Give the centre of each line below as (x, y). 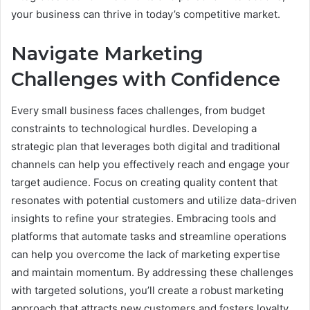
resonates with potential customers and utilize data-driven (154, 200)
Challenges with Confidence (146, 80)
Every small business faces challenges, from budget (138, 110)
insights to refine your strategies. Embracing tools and (144, 218)
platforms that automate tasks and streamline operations (149, 236)
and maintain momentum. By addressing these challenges (152, 272)
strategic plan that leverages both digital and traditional (146, 146)
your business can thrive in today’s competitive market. (146, 15)
